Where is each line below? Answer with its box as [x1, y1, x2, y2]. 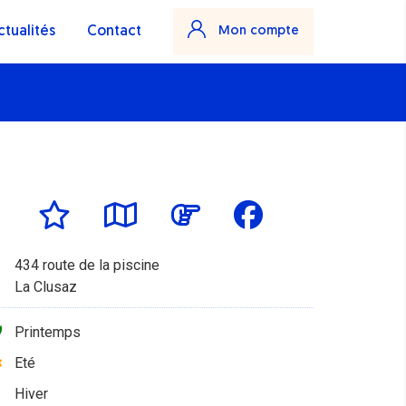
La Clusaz [14, 278, 77, 295]
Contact [87, 24, 141, 39]
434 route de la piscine [14, 256, 159, 274]
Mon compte [215, 24, 299, 38]
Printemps [14, 324, 81, 341]
